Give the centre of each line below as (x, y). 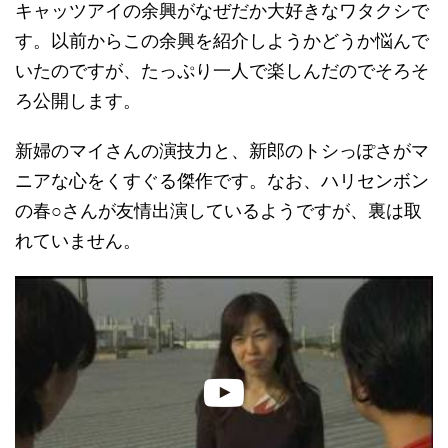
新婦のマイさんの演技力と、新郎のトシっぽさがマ (222, 150)
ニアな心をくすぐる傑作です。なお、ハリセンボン (222, 180)
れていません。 (78, 240)
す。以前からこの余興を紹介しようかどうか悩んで (222, 40)
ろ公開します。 (78, 100)
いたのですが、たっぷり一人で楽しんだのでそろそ (222, 70)
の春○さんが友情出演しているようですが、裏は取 (218, 210)
